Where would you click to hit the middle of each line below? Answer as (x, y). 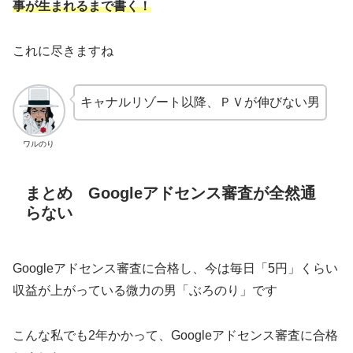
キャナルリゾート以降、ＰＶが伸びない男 (200, 102)
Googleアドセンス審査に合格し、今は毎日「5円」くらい (175, 269)
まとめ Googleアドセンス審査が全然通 (171, 193)
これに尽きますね (63, 50)
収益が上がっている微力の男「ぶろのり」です (145, 291)
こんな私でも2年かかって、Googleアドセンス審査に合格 (175, 335)
